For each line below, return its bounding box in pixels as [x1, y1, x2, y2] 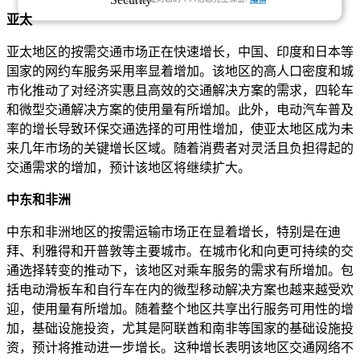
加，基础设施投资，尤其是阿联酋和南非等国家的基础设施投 [6, 321, 354, 336]
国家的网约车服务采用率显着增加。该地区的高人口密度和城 [6, 64, 354, 79]
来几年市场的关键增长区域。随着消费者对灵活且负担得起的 [6, 141, 354, 156]
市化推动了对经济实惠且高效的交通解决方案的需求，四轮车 [6, 84, 354, 98]
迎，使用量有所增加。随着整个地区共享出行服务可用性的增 [6, 302, 354, 317]
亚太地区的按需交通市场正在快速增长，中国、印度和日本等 [6, 45, 354, 59]
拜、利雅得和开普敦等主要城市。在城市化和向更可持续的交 [6, 244, 354, 259]
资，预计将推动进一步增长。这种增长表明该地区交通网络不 [6, 341, 354, 355]
